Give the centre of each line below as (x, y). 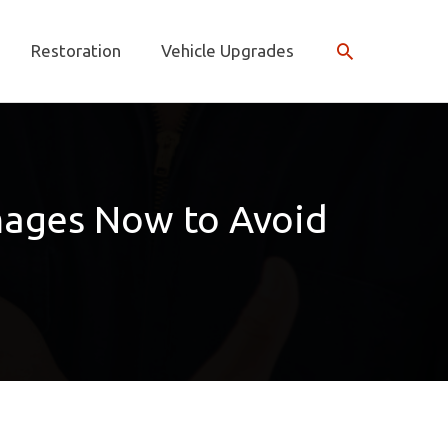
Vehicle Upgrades (227, 50)
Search (367, 49)
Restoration (76, 50)
